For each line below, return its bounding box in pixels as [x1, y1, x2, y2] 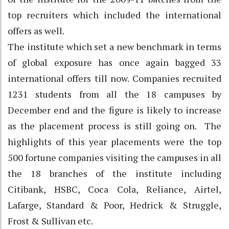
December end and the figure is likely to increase [8, 103, 221, 116]
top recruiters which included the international [8, 8, 221, 21]
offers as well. [8, 24, 68, 37]
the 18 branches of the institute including [8, 167, 221, 179]
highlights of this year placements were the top [8, 135, 221, 148]
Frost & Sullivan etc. [8, 214, 93, 227]
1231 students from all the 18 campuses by [8, 87, 221, 100]
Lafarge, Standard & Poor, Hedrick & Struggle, [8, 198, 221, 211]
